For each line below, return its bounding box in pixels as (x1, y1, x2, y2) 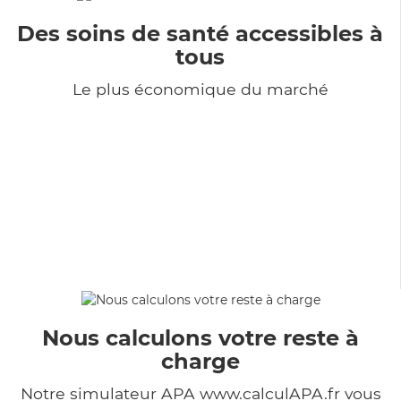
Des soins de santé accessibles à (17, 20, 383, 47)
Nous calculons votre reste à (42, 324, 359, 351)
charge (161, 347, 240, 374)
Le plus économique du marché (72, 79, 328, 98)
